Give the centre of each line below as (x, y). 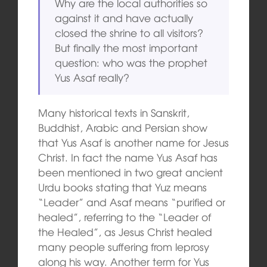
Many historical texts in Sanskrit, (114, 113)
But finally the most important (127, 48)
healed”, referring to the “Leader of (124, 217)
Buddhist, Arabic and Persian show (122, 128)
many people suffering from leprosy (123, 247)
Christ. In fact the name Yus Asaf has (128, 157)
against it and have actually (124, 18)
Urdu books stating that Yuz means (122, 187)
